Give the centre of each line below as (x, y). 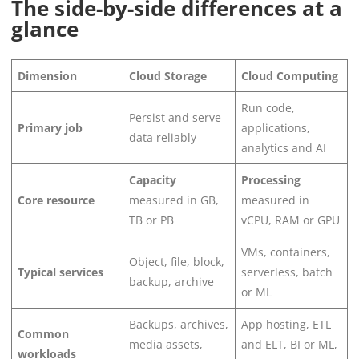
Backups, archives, (179, 324)
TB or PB (151, 220)
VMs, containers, (286, 252)
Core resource (56, 200)
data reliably (163, 137)
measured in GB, (174, 200)
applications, (276, 127)
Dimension (47, 75)
